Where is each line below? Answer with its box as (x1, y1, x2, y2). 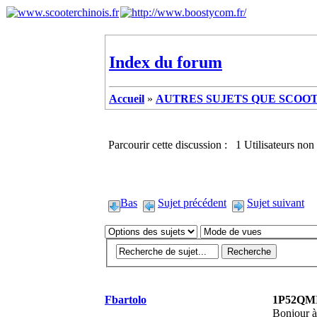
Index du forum (109, 52, 222, 71)
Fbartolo (105, 293, 146, 306)
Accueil (109, 92, 144, 105)
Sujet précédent (158, 196, 226, 209)
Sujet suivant (247, 196, 304, 209)
